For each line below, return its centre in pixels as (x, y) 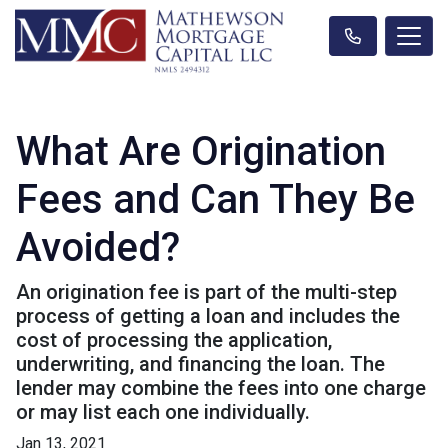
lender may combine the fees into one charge (221, 387)
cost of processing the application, (174, 339)
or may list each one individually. (163, 411)
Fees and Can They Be (215, 199)
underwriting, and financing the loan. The (200, 363)
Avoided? (98, 247)
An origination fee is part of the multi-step (206, 291)
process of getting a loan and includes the (208, 315)
